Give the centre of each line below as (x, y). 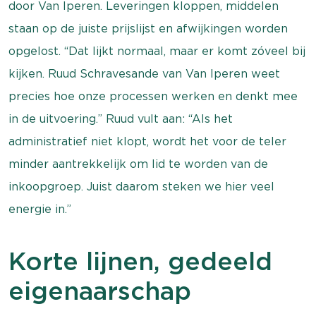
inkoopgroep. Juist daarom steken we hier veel (141, 187)
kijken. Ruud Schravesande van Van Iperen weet (144, 74)
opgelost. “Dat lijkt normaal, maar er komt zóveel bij (157, 51)
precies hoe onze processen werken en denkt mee (153, 96)
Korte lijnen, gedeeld (140, 261)
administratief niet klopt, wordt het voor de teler (147, 141)
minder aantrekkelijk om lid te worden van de (138, 164)
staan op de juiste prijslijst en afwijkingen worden (148, 29)
